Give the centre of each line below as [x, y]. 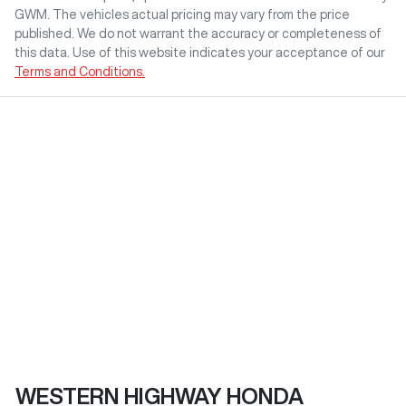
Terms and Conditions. [80, 72]
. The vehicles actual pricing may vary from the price [198, 15]
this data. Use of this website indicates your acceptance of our [200, 53]
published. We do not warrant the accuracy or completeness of [198, 34]
